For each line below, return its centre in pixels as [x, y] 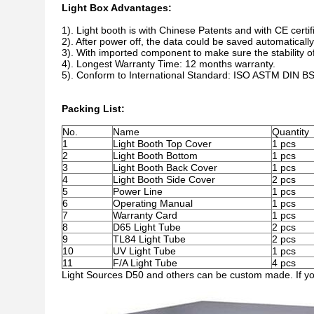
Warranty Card [145, 215]
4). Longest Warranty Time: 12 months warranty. [169, 64]
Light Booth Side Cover [164, 179]
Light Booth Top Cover [162, 144]
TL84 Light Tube [149, 239]
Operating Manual [153, 203]
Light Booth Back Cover [165, 168]
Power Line [138, 191]
